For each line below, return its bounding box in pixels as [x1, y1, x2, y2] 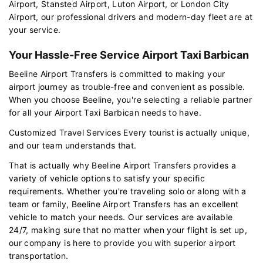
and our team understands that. [9, 140, 137, 150]
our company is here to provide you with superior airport [9, 237, 236, 248]
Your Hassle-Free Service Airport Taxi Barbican [9, 48, 249, 61]
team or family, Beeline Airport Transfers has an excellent [9, 198, 239, 209]
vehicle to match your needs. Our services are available [9, 211, 233, 222]
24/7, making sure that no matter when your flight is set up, [9, 224, 248, 235]
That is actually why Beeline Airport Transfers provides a [9, 160, 236, 170]
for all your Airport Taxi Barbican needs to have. [9, 107, 202, 117]
